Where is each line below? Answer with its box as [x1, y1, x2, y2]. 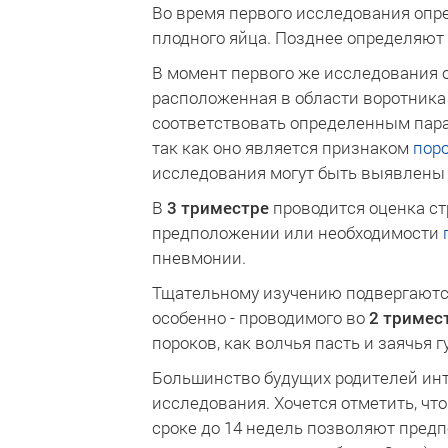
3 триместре [167, 196, 269, 219]
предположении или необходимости [152, 221, 443, 244]
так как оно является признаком [152, 136, 413, 159]
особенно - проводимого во [152, 306, 369, 329]
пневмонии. [152, 246, 246, 269]
